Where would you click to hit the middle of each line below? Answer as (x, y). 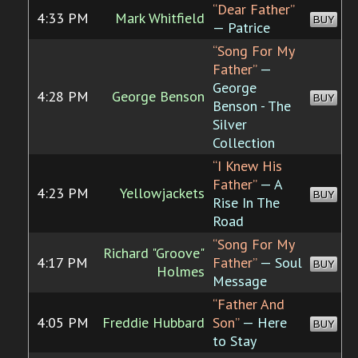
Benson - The (252, 106)
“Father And (249, 304)
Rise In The (246, 203)
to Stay (235, 341)
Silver (230, 125)
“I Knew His (247, 166)
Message (240, 281)
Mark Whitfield (160, 18)
